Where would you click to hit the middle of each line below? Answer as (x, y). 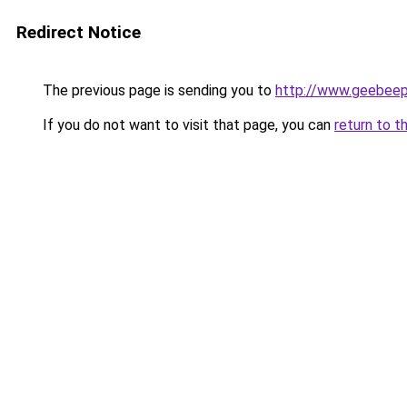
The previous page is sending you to (157, 90)
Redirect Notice (79, 32)
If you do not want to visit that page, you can (187, 125)
